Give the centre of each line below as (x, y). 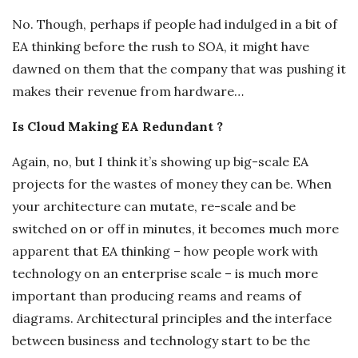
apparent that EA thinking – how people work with (165, 251)
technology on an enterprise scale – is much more (165, 273)
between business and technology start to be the (161, 340)
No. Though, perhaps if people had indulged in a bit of (175, 24)
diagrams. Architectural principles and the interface (172, 318)
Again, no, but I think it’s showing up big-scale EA (160, 161)
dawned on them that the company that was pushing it (179, 68)
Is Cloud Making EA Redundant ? (117, 126)
